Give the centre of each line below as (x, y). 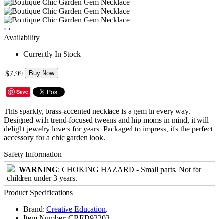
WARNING (38, 169)
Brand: (34, 209)
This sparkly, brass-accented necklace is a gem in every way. (97, 111)
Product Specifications (38, 192)
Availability (22, 37)
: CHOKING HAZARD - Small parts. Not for (130, 169)
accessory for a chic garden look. (55, 137)
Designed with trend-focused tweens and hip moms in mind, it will (106, 120)
